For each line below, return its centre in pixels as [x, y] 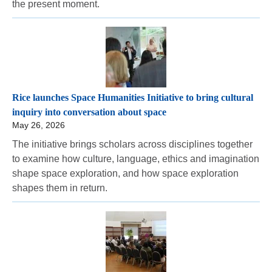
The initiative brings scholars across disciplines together [132, 144]
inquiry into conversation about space [89, 112]
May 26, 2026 [39, 125]
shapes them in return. [60, 188]
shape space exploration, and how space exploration [125, 174]
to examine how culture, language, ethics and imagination [136, 159]
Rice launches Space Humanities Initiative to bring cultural [133, 98]
